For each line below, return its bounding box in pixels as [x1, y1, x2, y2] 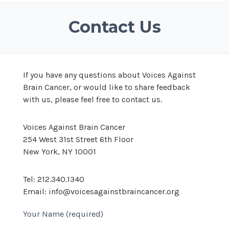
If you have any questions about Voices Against [23, 70, 196, 80]
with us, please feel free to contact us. [23, 95, 162, 104]
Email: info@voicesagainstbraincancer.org [23, 187, 179, 196]
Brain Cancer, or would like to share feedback [23, 82, 190, 92]
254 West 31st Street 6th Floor [23, 134, 133, 144]
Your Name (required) [23, 209, 103, 219]
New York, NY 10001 [23, 147, 96, 156]
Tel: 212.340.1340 [23, 174, 84, 184]
